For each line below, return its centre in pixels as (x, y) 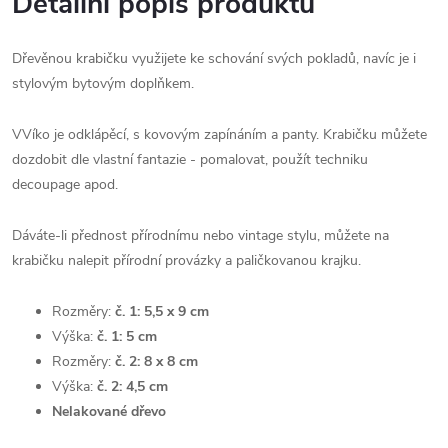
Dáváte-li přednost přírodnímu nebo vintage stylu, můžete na (200, 235)
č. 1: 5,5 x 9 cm (160, 311)
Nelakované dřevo (109, 411)
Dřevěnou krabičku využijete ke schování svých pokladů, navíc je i (214, 58)
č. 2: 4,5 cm (130, 386)
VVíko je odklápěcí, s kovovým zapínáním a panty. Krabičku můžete (219, 134)
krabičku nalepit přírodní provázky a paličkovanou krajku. (186, 260)
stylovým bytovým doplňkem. (103, 83)
